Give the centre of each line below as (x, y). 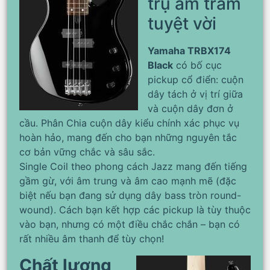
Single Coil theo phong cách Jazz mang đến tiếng (133, 167)
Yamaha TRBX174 (189, 51)
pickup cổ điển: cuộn (196, 80)
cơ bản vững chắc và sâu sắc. (87, 152)
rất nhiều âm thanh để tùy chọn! (92, 239)
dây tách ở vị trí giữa (195, 94)
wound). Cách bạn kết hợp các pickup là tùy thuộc (135, 210)
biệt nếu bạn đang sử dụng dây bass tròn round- (130, 196)
